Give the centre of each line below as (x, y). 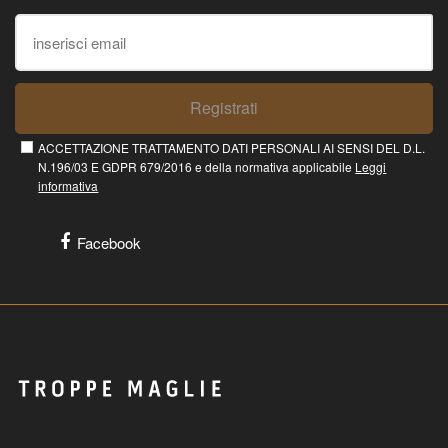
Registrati (224, 108)
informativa (68, 186)
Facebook (109, 243)
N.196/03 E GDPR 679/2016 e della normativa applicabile (197, 167)
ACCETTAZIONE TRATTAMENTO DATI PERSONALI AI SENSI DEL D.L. (232, 148)
